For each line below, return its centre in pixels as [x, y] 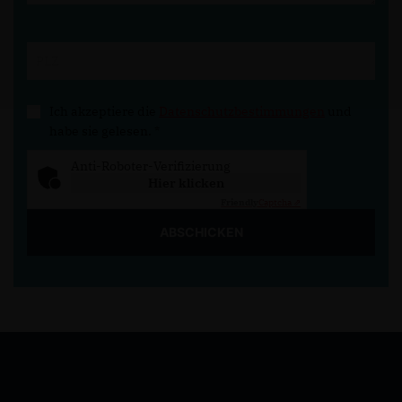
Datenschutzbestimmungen [242, 111]
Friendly [240, 202]
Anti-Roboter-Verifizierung [151, 166]
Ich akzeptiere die [104, 111]
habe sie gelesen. [102, 131]
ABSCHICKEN [201, 232]
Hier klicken [186, 183]
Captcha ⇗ [280, 202]
